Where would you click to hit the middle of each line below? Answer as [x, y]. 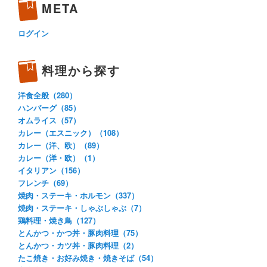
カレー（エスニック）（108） [71, 133]
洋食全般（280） [47, 95]
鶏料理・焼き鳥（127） [59, 221]
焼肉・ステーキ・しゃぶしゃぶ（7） [82, 208]
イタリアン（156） [51, 170]
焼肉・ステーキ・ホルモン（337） [78, 195]
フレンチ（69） [45, 183]
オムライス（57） [49, 120]
